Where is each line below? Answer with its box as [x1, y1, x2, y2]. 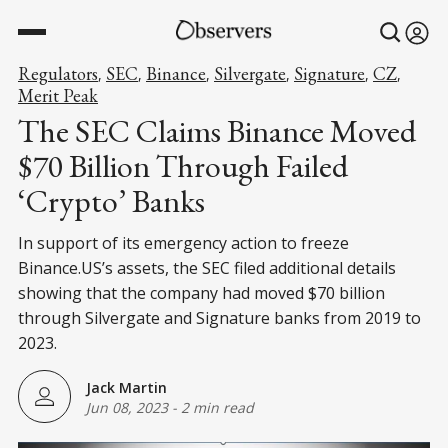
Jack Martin [86, 377, 167, 397]
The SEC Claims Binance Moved [18, 110, 416, 152]
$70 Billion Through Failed [18, 145, 348, 187]
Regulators [18, 62, 98, 85]
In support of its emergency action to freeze [18, 232, 349, 254]
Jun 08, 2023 [86, 397, 168, 417]
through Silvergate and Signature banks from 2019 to [18, 307, 421, 329]
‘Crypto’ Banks [18, 180, 205, 222]
